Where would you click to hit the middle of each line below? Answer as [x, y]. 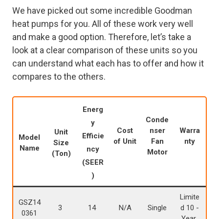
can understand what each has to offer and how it [108, 63]
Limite [189, 197]
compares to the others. [60, 76]
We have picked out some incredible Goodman [102, 10]
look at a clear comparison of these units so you [105, 50]
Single [157, 208]
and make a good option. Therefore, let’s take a [102, 37]
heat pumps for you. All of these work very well [103, 23]
